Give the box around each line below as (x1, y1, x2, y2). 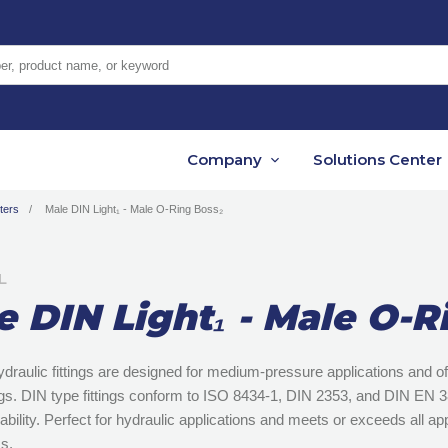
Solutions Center (313, 150, 442, 170)
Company (187, 150, 262, 170)
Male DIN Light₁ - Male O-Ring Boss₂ (45, 203, 223, 216)
